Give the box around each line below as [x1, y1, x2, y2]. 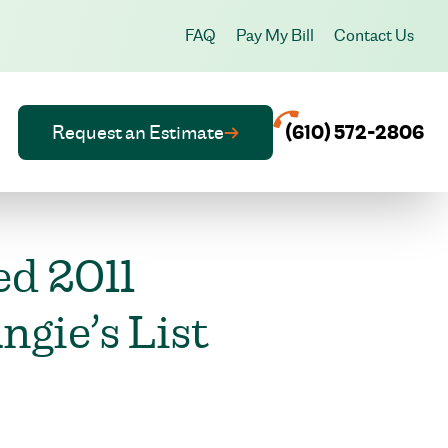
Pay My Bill [236, 25, 314, 46]
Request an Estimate [52, 118, 224, 145]
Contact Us [334, 25, 414, 46]
